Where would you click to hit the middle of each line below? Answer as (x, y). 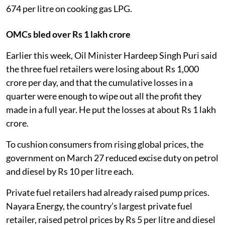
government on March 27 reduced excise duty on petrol (112, 157)
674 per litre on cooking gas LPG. (69, 8)
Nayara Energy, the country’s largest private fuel (99, 206)
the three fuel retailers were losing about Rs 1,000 (102, 69)
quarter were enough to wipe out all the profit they (104, 96)
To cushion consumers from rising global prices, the (105, 144)
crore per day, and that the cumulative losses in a (99, 82)
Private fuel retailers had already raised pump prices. (108, 192)
